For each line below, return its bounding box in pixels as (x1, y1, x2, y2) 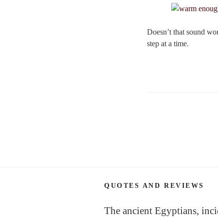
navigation (146, 125, 200, 140)
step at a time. (147, 39, 189, 48)
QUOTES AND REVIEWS (104, 182, 204, 189)
